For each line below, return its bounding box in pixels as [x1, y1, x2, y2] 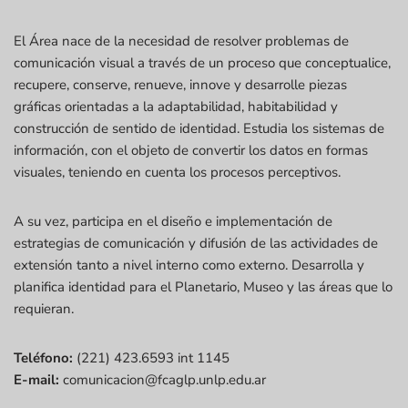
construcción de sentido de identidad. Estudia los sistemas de [14, 118, 384, 138]
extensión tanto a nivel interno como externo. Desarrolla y [14, 255, 364, 274]
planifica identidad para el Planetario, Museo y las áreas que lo [14, 277, 393, 296]
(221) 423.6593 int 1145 [73, 348, 229, 367]
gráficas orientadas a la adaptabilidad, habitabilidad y [14, 97, 338, 116]
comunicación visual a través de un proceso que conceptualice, [14, 53, 391, 72]
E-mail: [14, 370, 59, 389]
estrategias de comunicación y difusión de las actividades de [14, 233, 378, 252]
